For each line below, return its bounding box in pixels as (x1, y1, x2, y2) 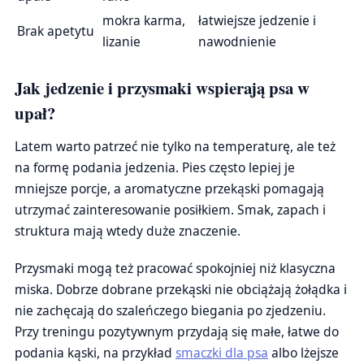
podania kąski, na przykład (15, 344, 175, 362)
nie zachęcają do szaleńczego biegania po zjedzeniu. (15, 301, 326, 319)
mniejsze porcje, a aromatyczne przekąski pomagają (15, 180, 324, 197)
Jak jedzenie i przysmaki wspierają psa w (15, 76, 310, 100)
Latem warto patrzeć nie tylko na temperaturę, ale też (15, 137, 336, 155)
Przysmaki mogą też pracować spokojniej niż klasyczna (15, 259, 336, 277)
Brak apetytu (17, 22, 94, 40)
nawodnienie (198, 32, 276, 50)
